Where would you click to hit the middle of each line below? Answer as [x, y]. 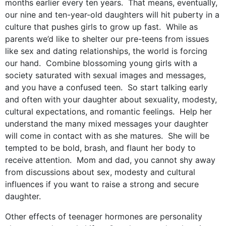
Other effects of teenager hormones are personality [104, 216]
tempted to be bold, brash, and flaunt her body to [100, 148]
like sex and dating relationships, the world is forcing [106, 51]
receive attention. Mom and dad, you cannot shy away [110, 160]
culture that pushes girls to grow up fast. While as [101, 27]
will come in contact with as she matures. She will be [107, 136]
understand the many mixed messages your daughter [107, 124]
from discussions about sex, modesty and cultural [100, 172]
